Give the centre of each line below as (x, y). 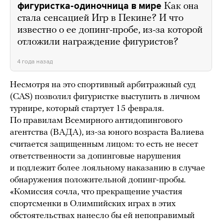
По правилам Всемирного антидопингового (96, 121)
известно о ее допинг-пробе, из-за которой (110, 30)
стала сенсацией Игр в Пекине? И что (100, 19)
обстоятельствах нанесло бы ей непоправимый (102, 216)
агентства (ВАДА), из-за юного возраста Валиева (107, 133)
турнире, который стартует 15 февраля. (87, 109)
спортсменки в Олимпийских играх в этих (93, 204)
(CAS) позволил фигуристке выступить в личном (105, 97)
